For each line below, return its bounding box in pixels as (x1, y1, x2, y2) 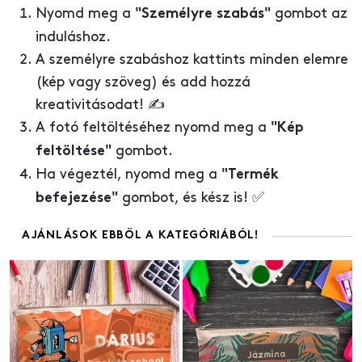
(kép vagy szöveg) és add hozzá (36, 76, 250, 89)
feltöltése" (36, 145, 112, 158)
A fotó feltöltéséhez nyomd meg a (36, 121, 271, 134)
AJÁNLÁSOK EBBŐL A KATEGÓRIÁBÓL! (22, 230, 259, 241)
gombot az (271, 7, 347, 20)
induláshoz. (36, 31, 111, 44)
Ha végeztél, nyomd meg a (36, 168, 221, 181)
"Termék (221, 169, 279, 182)
